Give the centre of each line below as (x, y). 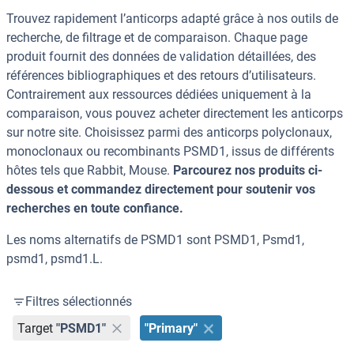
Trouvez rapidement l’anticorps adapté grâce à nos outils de (172, 19)
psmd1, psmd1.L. (55, 259)
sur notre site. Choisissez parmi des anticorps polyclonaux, (169, 133)
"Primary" (171, 328)
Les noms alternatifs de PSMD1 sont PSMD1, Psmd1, (155, 240)
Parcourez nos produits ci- (248, 171)
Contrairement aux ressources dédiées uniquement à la (159, 95)
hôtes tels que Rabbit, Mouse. (90, 171)
